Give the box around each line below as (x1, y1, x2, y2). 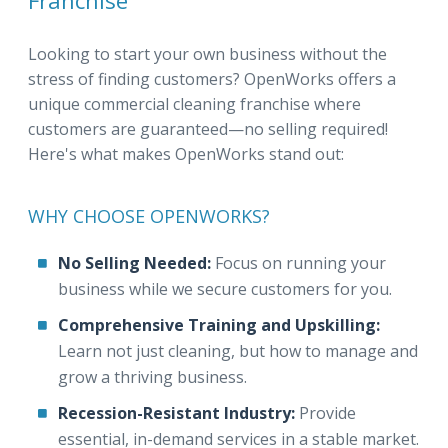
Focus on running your (215, 252, 386, 274)
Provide (299, 402, 356, 424)
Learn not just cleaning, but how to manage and (58, 340, 418, 362)
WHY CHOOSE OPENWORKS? (28, 204, 270, 228)
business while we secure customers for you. (58, 278, 392, 300)
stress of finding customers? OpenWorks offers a (28, 68, 396, 90)
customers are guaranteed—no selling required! (28, 118, 388, 140)
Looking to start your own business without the (28, 43, 387, 65)
